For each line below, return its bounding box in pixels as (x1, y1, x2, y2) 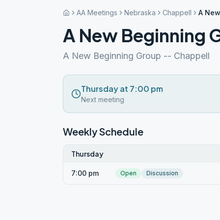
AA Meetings (77, 8, 117, 17)
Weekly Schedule (63, 125, 143, 137)
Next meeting (81, 95, 124, 104)
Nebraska (124, 8, 156, 17)
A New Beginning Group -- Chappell (63, 51, 210, 61)
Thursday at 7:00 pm (81, 83, 163, 94)
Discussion (146, 169, 178, 177)
